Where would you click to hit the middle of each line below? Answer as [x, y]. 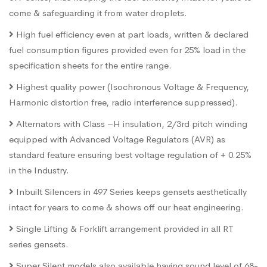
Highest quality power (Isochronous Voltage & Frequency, [131, 87]
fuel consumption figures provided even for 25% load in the [127, 50]
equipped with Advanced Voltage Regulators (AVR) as [117, 139]
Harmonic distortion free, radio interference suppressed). [123, 103]
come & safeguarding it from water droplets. [98, 13]
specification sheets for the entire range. [90, 66]
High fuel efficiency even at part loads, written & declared [131, 35]
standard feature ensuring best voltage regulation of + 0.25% [130, 155]
